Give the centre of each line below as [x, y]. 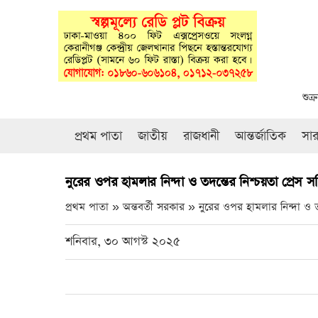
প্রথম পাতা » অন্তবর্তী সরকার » [132, 207]
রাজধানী [201, 136]
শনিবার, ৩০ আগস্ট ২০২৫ [123, 242]
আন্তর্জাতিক [261, 136]
